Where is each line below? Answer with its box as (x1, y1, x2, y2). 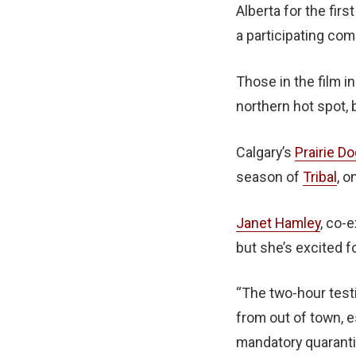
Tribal (303, 168, 337, 185)
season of (236, 168, 303, 185)
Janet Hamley (236, 214, 320, 231)
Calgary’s (236, 143, 295, 161)
